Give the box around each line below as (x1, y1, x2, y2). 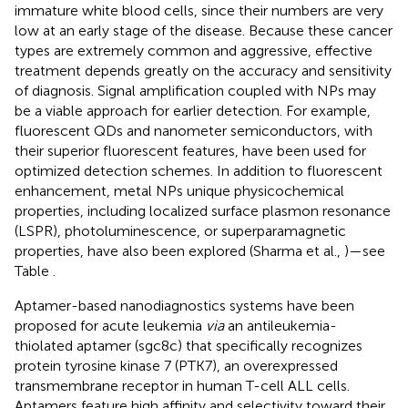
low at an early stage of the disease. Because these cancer (15, 21, 393, 39)
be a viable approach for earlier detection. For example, (15, 101, 371, 119)
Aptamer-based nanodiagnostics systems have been (15, 296, 354, 314)
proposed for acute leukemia (15, 316, 206, 334)
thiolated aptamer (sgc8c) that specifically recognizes (15, 336, 362, 354)
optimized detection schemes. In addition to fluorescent (15, 161, 382, 179)
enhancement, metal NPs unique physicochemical (15, 181, 344, 199)
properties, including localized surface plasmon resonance (15, 201, 391, 219)
